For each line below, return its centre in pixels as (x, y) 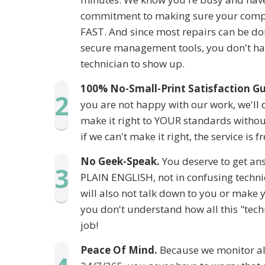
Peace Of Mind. (119, 250)
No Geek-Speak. (120, 161)
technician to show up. (132, 64)
